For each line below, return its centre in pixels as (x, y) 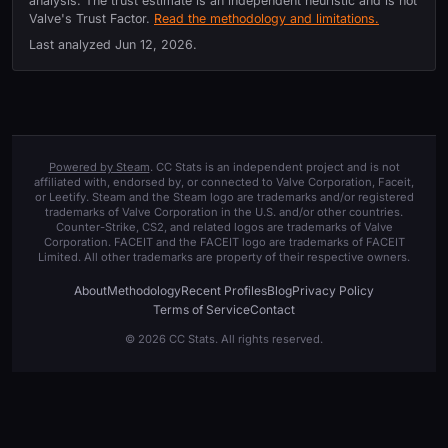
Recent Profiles (224, 290)
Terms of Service (201, 309)
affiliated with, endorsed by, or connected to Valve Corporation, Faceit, (224, 181)
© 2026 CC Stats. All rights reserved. (224, 338)
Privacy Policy (333, 290)
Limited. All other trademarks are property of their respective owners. (224, 256)
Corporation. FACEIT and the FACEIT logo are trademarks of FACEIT (224, 241)
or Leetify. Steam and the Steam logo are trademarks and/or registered (224, 196)
